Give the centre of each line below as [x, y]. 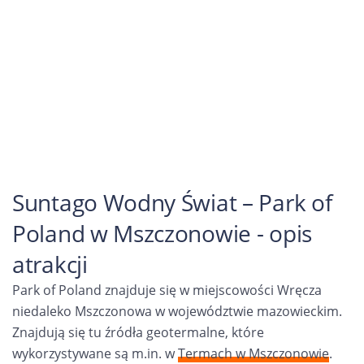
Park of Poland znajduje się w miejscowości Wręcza [167, 290]
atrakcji [50, 264]
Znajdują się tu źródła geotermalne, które [138, 332]
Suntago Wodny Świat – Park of [172, 202]
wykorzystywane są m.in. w [95, 353]
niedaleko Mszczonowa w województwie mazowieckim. [177, 311]
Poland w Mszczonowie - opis [162, 233]
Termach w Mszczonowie [253, 353]
